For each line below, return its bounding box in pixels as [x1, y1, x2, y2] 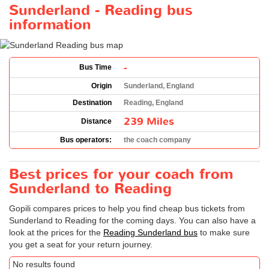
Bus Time [79, 62, 112, 71]
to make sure [198, 227, 250, 237]
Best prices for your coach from [9, 164, 233, 184]
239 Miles [124, 114, 174, 128]
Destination [73, 98, 112, 107]
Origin [91, 81, 112, 90]
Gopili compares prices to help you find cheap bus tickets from [9, 203, 245, 213]
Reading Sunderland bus [103, 227, 198, 237]
